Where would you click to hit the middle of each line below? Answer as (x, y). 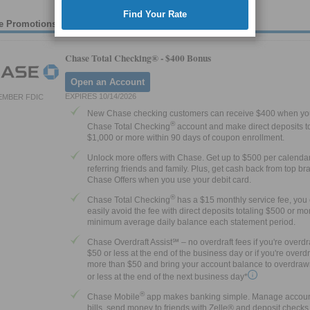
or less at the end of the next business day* (167, 276)
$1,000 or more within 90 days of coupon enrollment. (186, 138)
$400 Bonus (188, 58)
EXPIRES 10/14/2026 (101, 97)
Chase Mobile (113, 297)
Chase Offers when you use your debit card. (169, 180)
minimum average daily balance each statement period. (191, 222)
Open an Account (108, 82)
